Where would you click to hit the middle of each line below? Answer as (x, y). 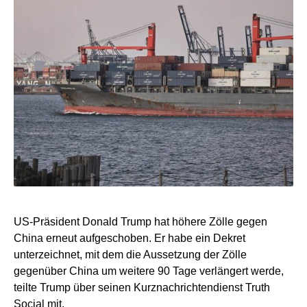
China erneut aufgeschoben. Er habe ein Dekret (130, 238)
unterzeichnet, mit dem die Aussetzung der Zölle (130, 254)
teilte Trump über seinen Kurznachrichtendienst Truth (142, 287)
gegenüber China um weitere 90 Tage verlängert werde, (149, 271)
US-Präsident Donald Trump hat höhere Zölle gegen (140, 221)
